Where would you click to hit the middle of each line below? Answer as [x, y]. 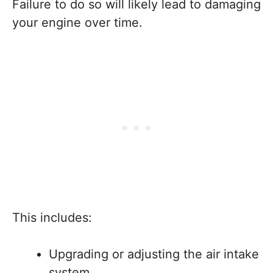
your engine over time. [77, 22]
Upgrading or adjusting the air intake [154, 254]
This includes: [52, 217]
